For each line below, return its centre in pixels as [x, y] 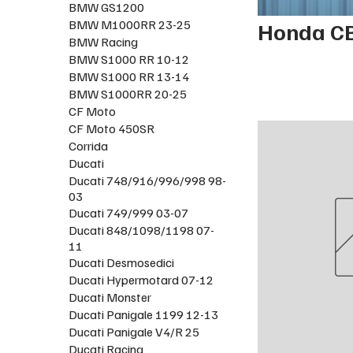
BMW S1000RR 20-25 [128, 93]
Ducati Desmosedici [122, 262]
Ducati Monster [110, 297]
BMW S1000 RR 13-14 [129, 76]
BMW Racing [104, 41]
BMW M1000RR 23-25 [130, 24]
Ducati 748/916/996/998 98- [148, 180]
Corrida [89, 145]
